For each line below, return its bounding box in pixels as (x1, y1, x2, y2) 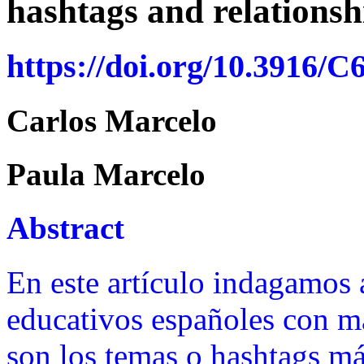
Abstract (6, 210, 124, 246)
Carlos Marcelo (6, 102, 217, 138)
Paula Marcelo (6, 157, 206, 193)
